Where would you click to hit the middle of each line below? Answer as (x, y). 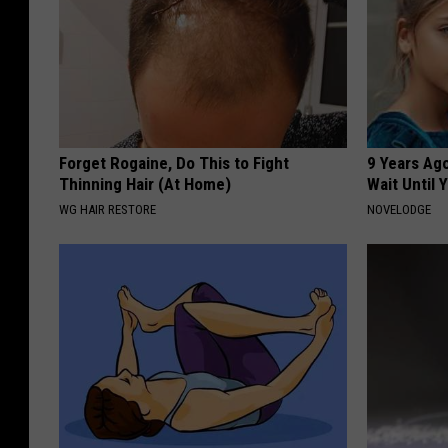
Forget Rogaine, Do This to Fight (174, 162)
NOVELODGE (399, 209)
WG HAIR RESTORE (107, 209)
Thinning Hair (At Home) (145, 183)
